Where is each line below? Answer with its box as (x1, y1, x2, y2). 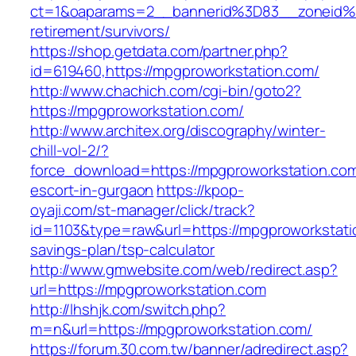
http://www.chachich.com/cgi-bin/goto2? (30, 80, 302, 102)
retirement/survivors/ (30, 21, 170, 42)
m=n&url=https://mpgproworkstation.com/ (30, 319, 313, 340)
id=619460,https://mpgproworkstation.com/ (30, 60, 319, 82)
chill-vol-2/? (30, 140, 109, 161)
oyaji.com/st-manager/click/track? (30, 199, 255, 221)
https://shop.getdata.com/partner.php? (30, 41, 288, 62)
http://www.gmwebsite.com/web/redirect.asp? (30, 259, 338, 281)
